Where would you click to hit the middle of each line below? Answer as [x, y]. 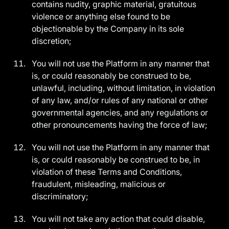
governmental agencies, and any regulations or [120, 112]
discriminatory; [61, 196]
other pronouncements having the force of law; [121, 125]
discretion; [53, 41]
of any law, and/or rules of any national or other [120, 100]
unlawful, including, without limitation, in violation [124, 88]
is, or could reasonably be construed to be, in [116, 159]
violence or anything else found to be [101, 16]
